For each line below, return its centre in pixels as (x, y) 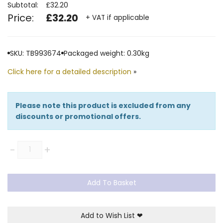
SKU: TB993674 (36, 53)
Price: (21, 18)
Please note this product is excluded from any (103, 105)
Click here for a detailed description (69, 71)
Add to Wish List (109, 215)
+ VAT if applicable (117, 18)
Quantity (24, 146)
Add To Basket (111, 182)
